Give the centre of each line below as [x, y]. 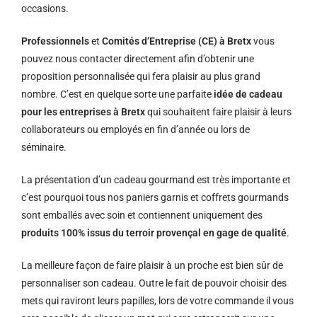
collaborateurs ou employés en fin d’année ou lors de [136, 129]
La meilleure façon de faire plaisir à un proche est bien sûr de [152, 265]
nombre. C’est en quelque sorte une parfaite [117, 94]
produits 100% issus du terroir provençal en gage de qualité [154, 233]
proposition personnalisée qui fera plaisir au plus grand [141, 76]
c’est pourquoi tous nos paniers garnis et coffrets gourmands [155, 197]
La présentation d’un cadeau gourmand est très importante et [156, 180]
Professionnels [55, 41]
